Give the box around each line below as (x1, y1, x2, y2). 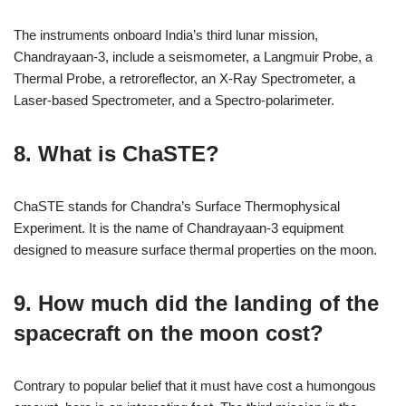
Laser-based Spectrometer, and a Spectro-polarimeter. (14, 92, 334, 108)
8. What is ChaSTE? (14, 141, 219, 166)
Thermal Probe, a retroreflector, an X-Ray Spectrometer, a (14, 71, 355, 86)
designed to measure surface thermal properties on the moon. (14, 242, 377, 257)
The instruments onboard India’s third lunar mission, (14, 27, 318, 43)
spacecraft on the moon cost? (14, 321, 324, 345)
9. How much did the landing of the (14, 291, 379, 315)
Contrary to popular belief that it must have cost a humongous (14, 378, 376, 393)
